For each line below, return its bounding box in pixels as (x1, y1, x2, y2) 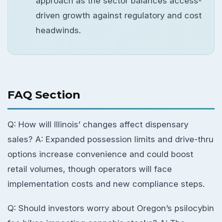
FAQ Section (7, 87, 80, 102)
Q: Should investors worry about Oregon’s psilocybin (7, 203, 214, 213)
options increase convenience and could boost (7, 149, 193, 160)
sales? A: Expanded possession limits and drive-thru (7, 134, 214, 145)
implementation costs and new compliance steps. (7, 179, 205, 189)
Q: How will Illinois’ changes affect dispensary (7, 119, 188, 130)
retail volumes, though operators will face (7, 164, 172, 174)
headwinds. (36, 25, 81, 35)
